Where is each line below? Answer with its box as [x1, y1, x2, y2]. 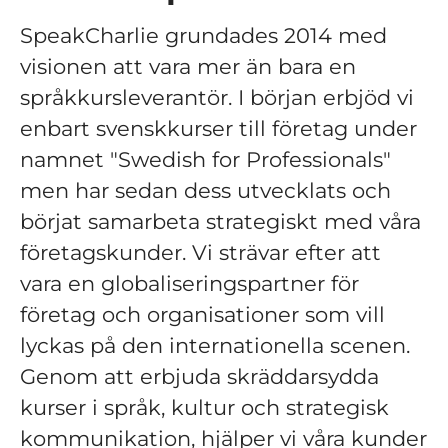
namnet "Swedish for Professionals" [20, 147, 391, 172]
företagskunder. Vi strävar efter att [20, 240, 381, 265]
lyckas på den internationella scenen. [20, 333, 410, 358]
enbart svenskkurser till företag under [20, 116, 417, 141]
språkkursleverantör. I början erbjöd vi [20, 85, 414, 110]
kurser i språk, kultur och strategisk [20, 395, 389, 420]
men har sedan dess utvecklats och [20, 178, 391, 203]
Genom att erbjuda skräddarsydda [20, 364, 379, 389]
